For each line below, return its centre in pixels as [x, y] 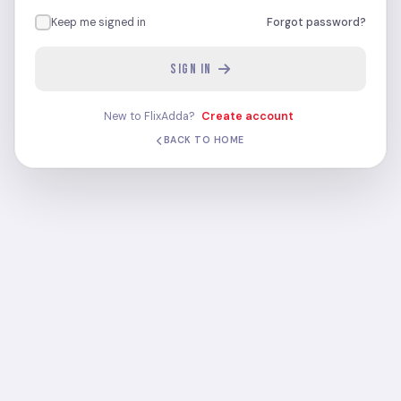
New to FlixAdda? [151, 116]
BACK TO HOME [204, 140]
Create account [247, 116]
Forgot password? [316, 22]
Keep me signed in [98, 22]
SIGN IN [194, 69]
